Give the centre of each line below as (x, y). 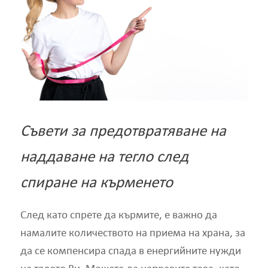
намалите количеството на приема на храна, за (133, 234)
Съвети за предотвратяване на (123, 132)
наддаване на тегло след (104, 158)
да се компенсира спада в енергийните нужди (130, 252)
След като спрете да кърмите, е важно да (118, 216)
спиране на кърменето (96, 184)
